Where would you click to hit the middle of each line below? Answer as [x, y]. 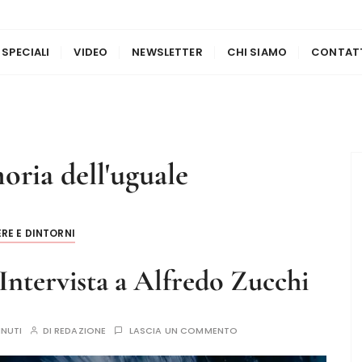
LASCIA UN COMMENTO [183, 330]
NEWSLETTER [167, 52]
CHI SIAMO [257, 52]
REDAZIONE [80, 330]
